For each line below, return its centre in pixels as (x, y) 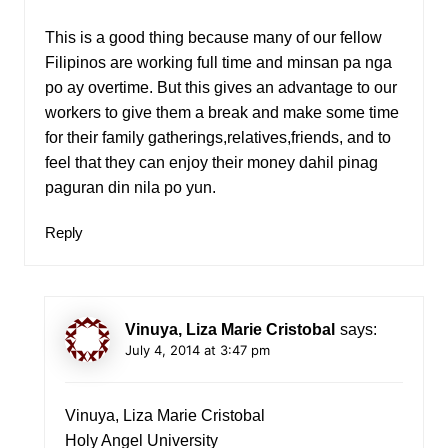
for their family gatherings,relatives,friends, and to (217, 138)
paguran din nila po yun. (130, 188)
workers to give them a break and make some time (221, 113)
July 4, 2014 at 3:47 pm (197, 350)
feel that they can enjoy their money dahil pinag (211, 163)
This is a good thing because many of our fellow (213, 38)
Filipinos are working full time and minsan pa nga (218, 63)
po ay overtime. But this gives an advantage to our (220, 88)
